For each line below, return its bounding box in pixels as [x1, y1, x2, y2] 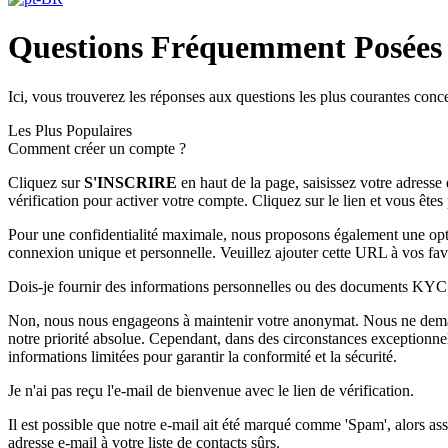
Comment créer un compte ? [8, 139, 186, 157]
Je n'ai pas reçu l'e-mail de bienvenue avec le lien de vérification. [8, 381, 414, 399]
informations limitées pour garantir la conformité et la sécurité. [8, 347, 397, 365]
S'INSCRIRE [84, 173, 177, 191]
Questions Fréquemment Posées [8, 29, 442, 66]
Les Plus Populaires [8, 121, 132, 139]
